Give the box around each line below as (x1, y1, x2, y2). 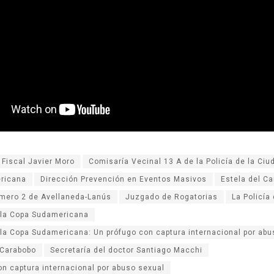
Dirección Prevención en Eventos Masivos (40, 175, 207, 184)
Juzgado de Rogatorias (125, 193, 218, 202)
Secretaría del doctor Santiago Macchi (50, 246, 202, 255)
